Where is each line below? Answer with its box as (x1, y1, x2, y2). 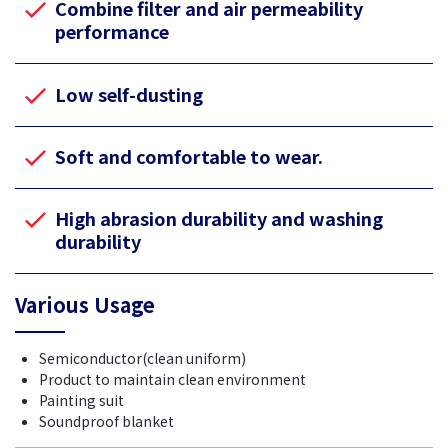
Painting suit (39, 390, 124, 411)
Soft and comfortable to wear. (55, 143, 323, 170)
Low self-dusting (55, 80, 203, 107)
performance (55, 18, 169, 45)
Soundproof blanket (39, 411, 174, 432)
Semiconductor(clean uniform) (39, 348, 246, 369)
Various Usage (15, 290, 155, 320)
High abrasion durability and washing (55, 205, 383, 232)
